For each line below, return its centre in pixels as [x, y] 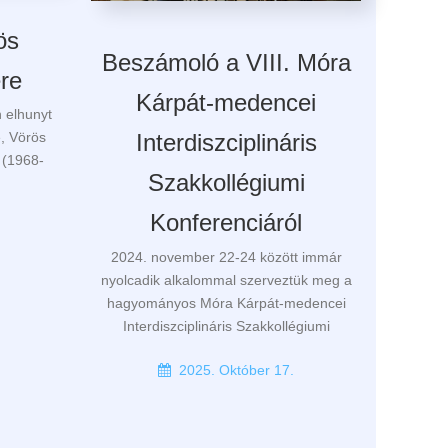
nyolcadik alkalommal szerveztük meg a [226, 279]
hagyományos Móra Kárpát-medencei [226, 302]
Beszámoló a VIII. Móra [226, 63]
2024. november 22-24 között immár [226, 256]
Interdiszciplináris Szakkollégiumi [226, 325]
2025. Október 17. [236, 369]
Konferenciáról [226, 223]
